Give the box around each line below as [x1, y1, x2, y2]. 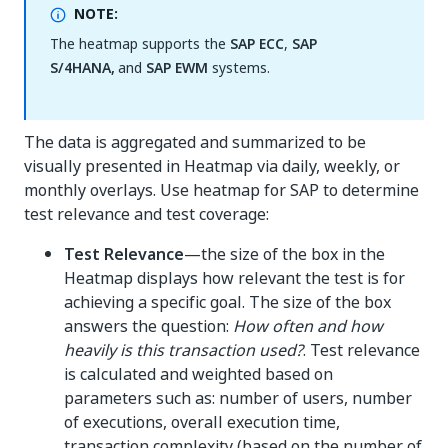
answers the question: [64, 314, 233, 338]
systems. [208, 57, 270, 78]
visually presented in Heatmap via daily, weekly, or [24, 154, 400, 178]
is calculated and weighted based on [64, 362, 333, 386]
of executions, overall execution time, [64, 410, 340, 434]
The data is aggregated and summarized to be [24, 130, 366, 154]
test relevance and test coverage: [24, 202, 269, 226]
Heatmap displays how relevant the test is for [64, 266, 405, 290]
